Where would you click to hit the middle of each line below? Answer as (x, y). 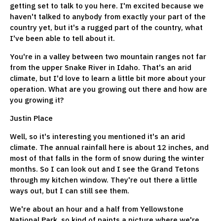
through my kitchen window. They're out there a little (104, 180)
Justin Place (31, 118)
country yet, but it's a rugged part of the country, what (106, 27)
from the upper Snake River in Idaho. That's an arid (101, 67)
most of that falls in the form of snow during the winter (107, 158)
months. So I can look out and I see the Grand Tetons (105, 169)
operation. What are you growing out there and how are (109, 89)
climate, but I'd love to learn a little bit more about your (108, 78)
